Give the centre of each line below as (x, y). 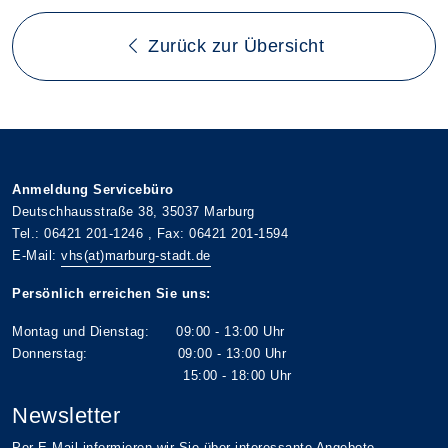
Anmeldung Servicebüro (93, 190)
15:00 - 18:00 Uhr (152, 376)
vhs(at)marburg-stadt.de (136, 256)
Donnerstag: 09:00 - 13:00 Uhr (149, 354)
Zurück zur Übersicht (233, 46)
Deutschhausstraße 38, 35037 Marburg (133, 212)
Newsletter (66, 416)
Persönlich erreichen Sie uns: (111, 294)
